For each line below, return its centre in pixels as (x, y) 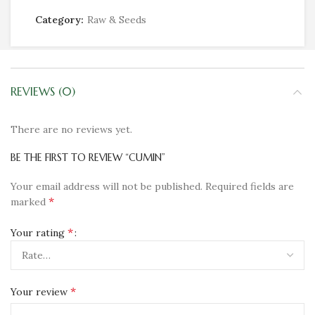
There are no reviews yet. (71, 129)
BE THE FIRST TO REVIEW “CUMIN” (88, 157)
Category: (61, 20)
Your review (40, 291)
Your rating (39, 232)
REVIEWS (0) (43, 91)
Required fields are (250, 186)
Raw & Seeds (117, 20)
